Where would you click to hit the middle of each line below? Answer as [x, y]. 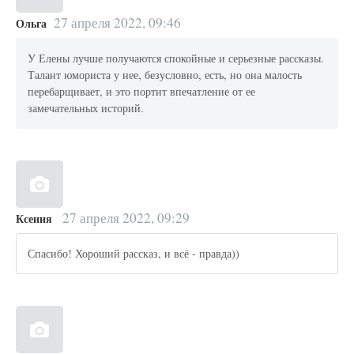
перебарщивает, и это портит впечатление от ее [142, 92]
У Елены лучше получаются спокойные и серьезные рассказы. [176, 58]
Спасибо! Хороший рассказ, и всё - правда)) [134, 254]
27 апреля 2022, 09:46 [117, 22]
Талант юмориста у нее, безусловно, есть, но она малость [165, 75]
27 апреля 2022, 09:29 [126, 217]
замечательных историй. [86, 108]
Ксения [36, 218]
